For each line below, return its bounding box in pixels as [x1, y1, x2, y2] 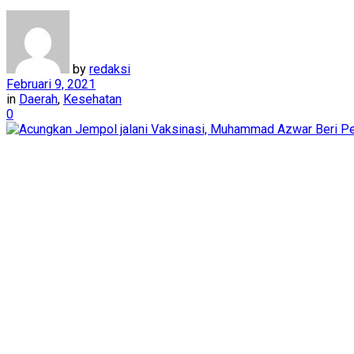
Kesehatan [63, 91, 122, 107]
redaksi [89, 61, 130, 77]
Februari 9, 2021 [6, 76, 96, 92]
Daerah [19, 91, 58, 107]
